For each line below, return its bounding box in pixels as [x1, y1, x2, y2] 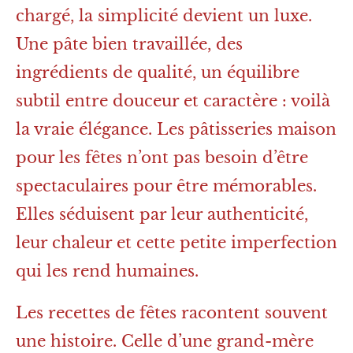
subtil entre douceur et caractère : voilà [16, 91, 330, 111]
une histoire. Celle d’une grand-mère [16, 332, 314, 351]
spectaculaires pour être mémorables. [16, 176, 317, 196]
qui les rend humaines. [16, 262, 199, 281]
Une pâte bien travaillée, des [16, 35, 243, 54]
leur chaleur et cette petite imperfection [16, 233, 337, 253]
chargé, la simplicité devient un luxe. [16, 6, 312, 26]
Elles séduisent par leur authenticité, [16, 205, 308, 225]
